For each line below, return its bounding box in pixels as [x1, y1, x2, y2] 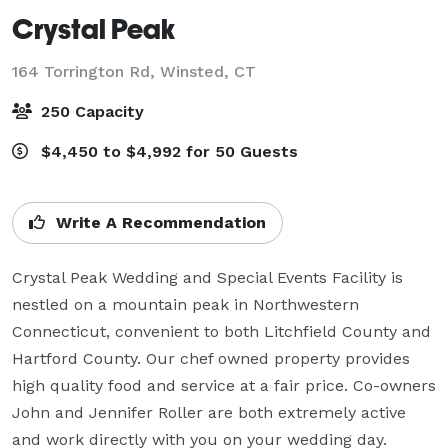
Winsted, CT [160, 61, 256, 81]
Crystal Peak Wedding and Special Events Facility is [12, 267, 403, 287]
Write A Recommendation [51, 212, 266, 232]
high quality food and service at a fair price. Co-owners [12, 375, 436, 395]
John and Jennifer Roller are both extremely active [12, 402, 406, 422]
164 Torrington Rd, [12, 61, 160, 81]
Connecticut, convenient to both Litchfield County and [12, 321, 431, 341]
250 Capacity [36, 101, 144, 121]
